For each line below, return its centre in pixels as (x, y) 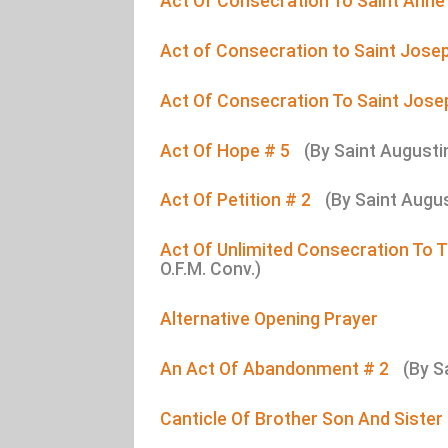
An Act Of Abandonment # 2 (277, 368)
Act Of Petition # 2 (238, 200)
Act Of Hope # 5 (227, 150)
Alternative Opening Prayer (269, 318)
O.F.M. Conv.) (211, 269)
